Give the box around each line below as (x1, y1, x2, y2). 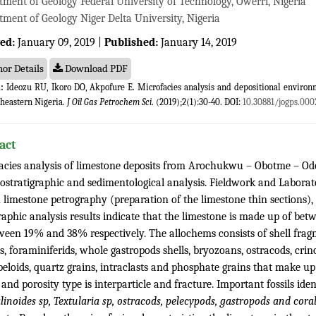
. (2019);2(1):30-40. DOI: (152, 97, 243, 107)
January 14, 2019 (158, 36, 237, 49)
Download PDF (65, 62, 128, 75)
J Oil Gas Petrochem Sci (67, 97, 152, 107)
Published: (104, 36, 158, 49)
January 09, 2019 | (15, 36, 104, 49)
